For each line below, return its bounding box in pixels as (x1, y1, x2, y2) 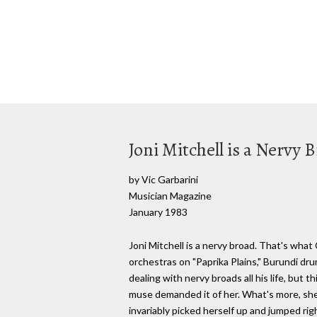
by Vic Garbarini (129, 173, 198, 185)
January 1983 (129, 206, 188, 218)
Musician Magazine (129, 190, 212, 202)
